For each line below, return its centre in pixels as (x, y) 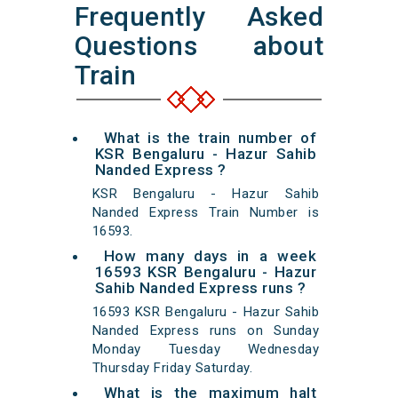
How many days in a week (210, 256)
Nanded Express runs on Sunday (206, 331)
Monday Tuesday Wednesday (206, 350)
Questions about (199, 46)
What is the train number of (210, 138)
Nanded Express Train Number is (206, 213)
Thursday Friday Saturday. (172, 368)
